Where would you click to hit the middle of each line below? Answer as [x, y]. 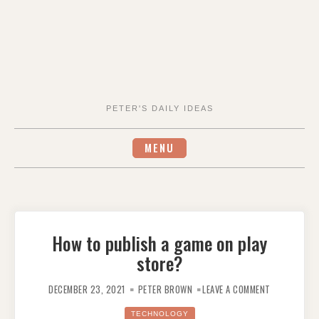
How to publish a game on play [159, 242]
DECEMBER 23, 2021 [87, 289]
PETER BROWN [165, 289]
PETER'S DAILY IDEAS [159, 109]
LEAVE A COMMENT [236, 289]
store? [159, 262]
